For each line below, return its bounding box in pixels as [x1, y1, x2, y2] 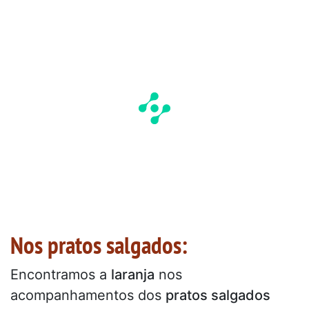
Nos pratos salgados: [10, 228, 188, 261]
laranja [111, 266, 154, 283]
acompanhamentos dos [10, 287, 166, 303]
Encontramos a [10, 266, 111, 283]
